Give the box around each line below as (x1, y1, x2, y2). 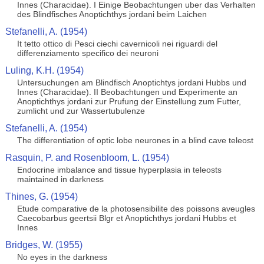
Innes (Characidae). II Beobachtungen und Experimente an (16, 87, 237, 97)
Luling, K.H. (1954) (5, 65, 84, 75)
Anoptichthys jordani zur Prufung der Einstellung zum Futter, (16, 97, 241, 106)
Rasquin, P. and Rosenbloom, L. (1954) (5, 153, 169, 163)
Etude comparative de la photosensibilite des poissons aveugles (16, 204, 255, 213)
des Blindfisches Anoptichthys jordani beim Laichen (16, 9, 207, 19)
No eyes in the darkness (16, 252, 107, 262)
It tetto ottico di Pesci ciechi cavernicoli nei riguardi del (16, 39, 217, 48)
